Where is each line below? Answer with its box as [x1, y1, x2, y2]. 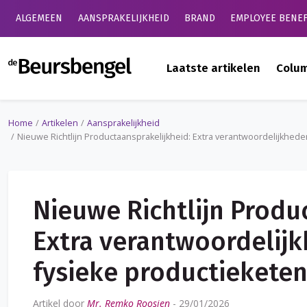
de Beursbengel [131, 58, 217, 75]
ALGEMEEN [16, 12, 63, 24]
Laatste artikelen [167, 61, 261, 75]
